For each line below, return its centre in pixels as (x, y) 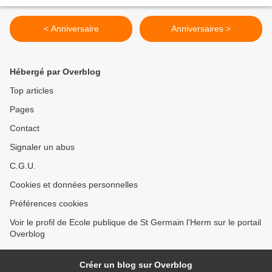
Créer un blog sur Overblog (136, 265)
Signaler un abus (42, 147)
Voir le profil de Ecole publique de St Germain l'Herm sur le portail (135, 223)
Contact (25, 128)
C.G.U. (23, 166)
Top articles (32, 91)
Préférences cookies (49, 204)
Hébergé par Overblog (55, 72)
